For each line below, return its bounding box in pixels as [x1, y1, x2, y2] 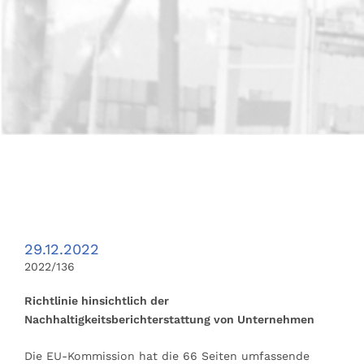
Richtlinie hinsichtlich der [24, 293, 169, 307]
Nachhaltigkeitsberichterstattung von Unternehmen [24, 312, 314, 326]
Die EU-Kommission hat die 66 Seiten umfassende [24, 349, 310, 362]
